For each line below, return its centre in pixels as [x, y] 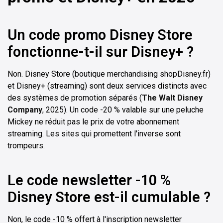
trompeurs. [26, 145]
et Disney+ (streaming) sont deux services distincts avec [107, 86]
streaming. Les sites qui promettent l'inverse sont [94, 133]
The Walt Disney [172, 98]
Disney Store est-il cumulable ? [109, 197]
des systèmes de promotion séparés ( [75, 98]
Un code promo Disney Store [100, 35]
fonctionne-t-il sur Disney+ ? [101, 52]
